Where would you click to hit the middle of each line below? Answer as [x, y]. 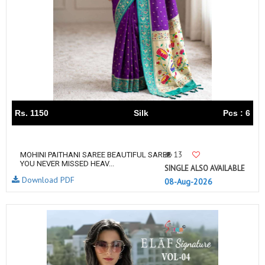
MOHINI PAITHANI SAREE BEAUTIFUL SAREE [96, 155]
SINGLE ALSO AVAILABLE [205, 168]
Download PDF [47, 180]
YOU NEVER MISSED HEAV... [67, 164]
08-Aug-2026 [188, 182]
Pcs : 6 [237, 113]
